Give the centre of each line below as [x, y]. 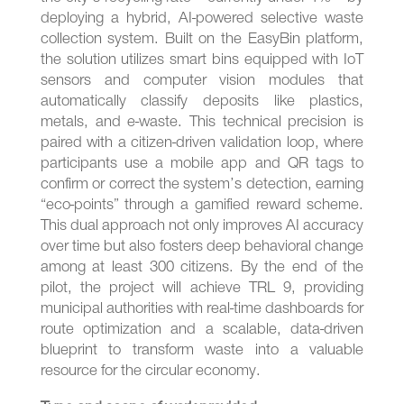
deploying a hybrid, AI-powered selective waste [202, 19]
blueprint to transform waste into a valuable [202, 351]
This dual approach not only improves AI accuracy [202, 226]
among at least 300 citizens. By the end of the [202, 268]
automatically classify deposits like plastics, [202, 102]
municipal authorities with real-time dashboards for [202, 309]
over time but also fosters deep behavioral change [202, 247]
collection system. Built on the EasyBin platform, [202, 40]
